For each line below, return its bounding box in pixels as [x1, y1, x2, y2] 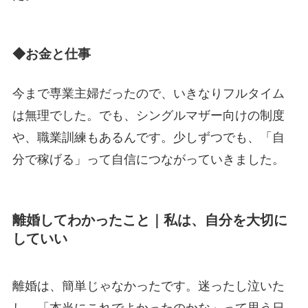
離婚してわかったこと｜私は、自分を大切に [12, 212, 287, 228]
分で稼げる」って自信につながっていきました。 [12, 152, 285, 166]
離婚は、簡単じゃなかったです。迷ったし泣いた [12, 279, 285, 294]
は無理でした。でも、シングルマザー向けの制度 [12, 108, 285, 122]
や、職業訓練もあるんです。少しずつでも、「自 [12, 130, 285, 144]
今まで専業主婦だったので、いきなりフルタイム [12, 86, 285, 100]
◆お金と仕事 [12, 46, 91, 61]
